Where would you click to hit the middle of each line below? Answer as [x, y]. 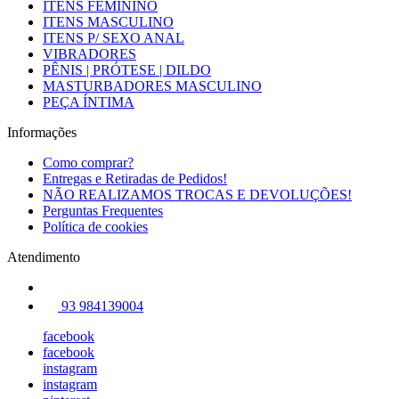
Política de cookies [95, 227]
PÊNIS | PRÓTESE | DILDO [127, 70]
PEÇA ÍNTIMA [89, 102]
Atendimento [44, 257]
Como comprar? [88, 163]
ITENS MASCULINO [108, 22]
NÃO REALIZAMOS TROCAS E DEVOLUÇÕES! [197, 195]
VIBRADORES [90, 54]
